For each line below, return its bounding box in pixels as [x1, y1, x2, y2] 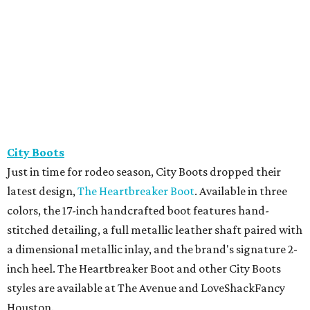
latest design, [7, 184, 77, 199]
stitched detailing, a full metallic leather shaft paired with [7, 223, 302, 237]
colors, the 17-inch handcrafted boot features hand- [7, 203, 269, 218]
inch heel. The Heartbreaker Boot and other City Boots [7, 262, 281, 276]
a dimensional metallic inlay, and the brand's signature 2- [7, 242, 298, 257]
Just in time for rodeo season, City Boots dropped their [7, 165, 281, 179]
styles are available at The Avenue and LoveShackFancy [7, 281, 285, 295]
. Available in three [194, 184, 287, 199]
